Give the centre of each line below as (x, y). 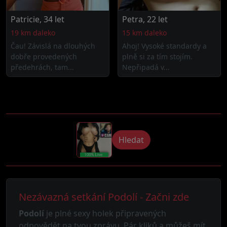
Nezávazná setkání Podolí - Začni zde (104, 197)
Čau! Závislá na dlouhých (53, 46)
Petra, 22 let (145, 19)
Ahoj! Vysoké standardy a (164, 46)
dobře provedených (44, 56)
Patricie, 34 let (37, 19)
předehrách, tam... (42, 67)
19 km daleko (33, 33)
